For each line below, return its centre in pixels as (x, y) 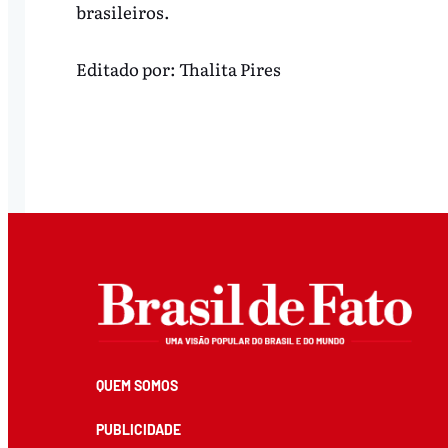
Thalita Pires (229, 68)
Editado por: (127, 68)
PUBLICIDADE (138, 430)
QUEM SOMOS (136, 386)
